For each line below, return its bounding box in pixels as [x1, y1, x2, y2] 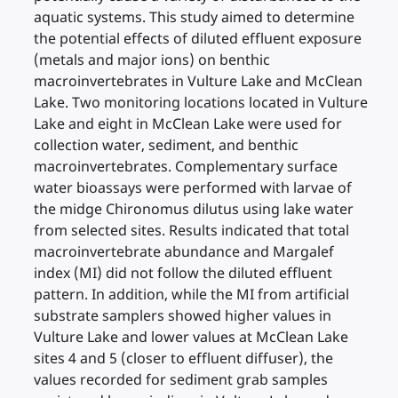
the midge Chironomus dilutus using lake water [34, 199, 354, 219]
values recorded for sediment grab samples [34, 370, 328, 389]
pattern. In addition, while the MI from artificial [34, 284, 349, 304]
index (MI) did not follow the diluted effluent [34, 263, 332, 283]
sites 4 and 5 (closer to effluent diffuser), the [34, 348, 333, 368]
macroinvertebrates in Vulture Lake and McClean [34, 71, 362, 91]
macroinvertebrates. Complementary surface [34, 156, 338, 176]
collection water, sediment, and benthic [34, 135, 298, 155]
